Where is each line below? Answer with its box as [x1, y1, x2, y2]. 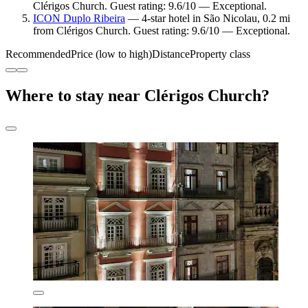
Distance [152, 47, 190, 60]
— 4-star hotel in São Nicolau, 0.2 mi [125, 12, 290, 24]
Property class [190, 47, 250, 60]
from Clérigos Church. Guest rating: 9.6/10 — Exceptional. [33, 24, 290, 36]
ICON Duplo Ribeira [33, 12, 125, 24]
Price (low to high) [71, 47, 152, 60]
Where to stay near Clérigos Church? [5, 86, 269, 104]
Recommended [5, 47, 71, 60]
